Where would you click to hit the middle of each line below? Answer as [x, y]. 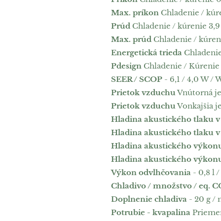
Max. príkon [135, 13]
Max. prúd [131, 39]
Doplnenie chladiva [149, 199]
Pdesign [126, 66]
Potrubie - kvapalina [150, 212]
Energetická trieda [146, 53]
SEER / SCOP [136, 79]
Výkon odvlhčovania [151, 172]
